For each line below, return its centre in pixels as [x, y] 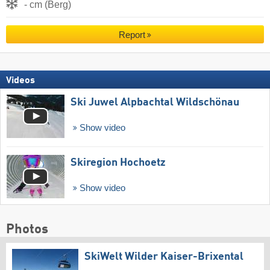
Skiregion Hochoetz [118, 163]
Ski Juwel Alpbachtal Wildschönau [155, 103]
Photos [27, 229]
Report [132, 34]
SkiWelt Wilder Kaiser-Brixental [164, 256]
